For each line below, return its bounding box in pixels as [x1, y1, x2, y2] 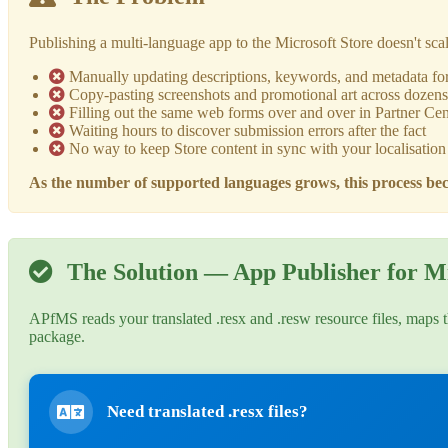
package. [29, 327, 85, 345]
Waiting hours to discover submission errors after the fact [65, 121, 426, 139]
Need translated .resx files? [107, 401, 308, 421]
